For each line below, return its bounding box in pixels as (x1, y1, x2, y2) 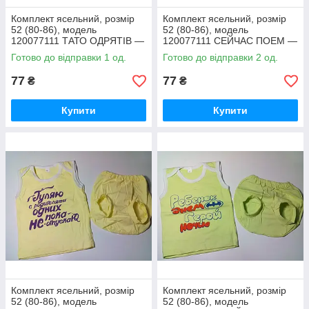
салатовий (163, 46, 210, 57)
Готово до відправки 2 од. (163, 52, 278, 63)
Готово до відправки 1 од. (11, 52, 126, 63)
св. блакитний (11, 46, 72, 57)
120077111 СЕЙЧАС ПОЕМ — (163, 35, 297, 46)
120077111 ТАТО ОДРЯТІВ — (11, 35, 144, 46)
